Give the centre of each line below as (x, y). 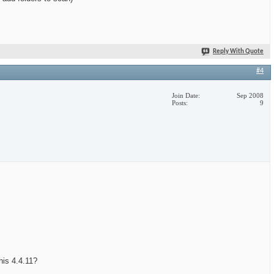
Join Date (185, 96)
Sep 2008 (250, 96)
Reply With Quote (238, 52)
